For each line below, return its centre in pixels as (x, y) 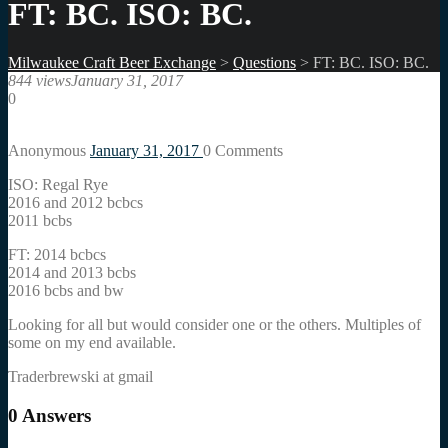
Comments (247, 151)
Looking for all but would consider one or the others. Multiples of (214, 325)
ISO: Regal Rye (58, 185)
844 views (39, 81)
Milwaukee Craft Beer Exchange (112, 63)
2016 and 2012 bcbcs (75, 203)
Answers (54, 415)
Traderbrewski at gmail (80, 377)
